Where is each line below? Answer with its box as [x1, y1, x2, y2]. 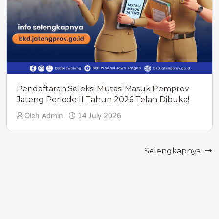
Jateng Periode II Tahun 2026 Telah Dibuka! [17, 95, 189, 105]
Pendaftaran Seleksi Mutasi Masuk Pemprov [17, 84, 189, 94]
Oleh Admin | [22, 112, 69, 121]
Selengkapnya [144, 146, 203, 156]
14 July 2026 [76, 112, 121, 121]
